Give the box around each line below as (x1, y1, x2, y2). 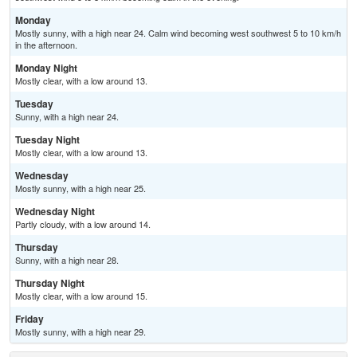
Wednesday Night (15, 204, 95, 219)
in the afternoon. (15, 38, 77, 52)
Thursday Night (15, 276, 84, 291)
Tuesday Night (15, 132, 80, 147)
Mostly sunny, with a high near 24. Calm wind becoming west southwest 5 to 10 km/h (15, 26, 341, 40)
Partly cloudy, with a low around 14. (15, 218, 151, 231)
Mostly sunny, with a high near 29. (15, 325, 146, 339)
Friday (15, 312, 44, 327)
